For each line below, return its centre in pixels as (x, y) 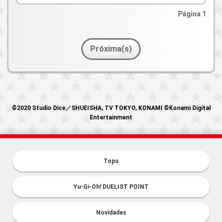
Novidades (111, 212)
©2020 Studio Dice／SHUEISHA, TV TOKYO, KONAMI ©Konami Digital (111, 108)
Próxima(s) (111, 49)
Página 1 (192, 14)
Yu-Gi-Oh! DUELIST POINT (111, 187)
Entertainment (111, 117)
